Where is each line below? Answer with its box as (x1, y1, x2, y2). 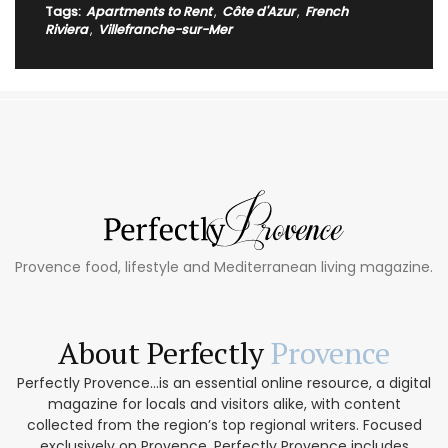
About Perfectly (58, 332, 271, 373)
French (305, 2, 349, 20)
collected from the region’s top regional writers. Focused (26, 414, 422, 435)
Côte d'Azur (222, 2, 296, 20)
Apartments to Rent (86, 2, 213, 20)
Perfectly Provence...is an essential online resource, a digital (17, 372, 431, 393)
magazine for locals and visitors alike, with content (47, 393, 401, 414)
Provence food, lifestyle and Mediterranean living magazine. (15, 256, 433, 277)
